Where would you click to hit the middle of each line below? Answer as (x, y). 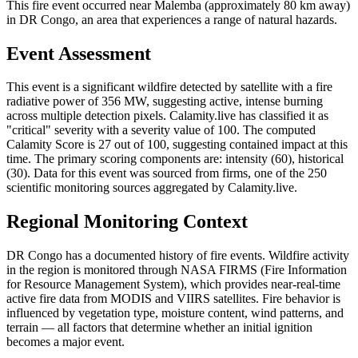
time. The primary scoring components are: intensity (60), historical (175, 159)
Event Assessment (79, 53)
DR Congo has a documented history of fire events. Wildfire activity (178, 256)
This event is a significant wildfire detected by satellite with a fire (169, 87)
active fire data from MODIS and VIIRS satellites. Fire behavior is (173, 299)
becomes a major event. (66, 342)
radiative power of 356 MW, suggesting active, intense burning (165, 101)
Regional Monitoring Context (127, 222)
